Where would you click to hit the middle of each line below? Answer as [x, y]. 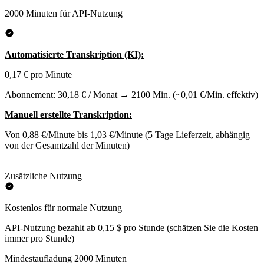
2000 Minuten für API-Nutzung [64, 14]
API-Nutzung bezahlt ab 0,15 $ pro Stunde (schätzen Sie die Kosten [131, 228]
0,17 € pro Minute [38, 75]
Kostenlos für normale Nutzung [63, 208]
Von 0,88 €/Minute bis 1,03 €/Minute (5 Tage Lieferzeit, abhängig [127, 135]
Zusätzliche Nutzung [43, 176]
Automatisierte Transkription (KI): [74, 55]
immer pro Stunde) [39, 239]
